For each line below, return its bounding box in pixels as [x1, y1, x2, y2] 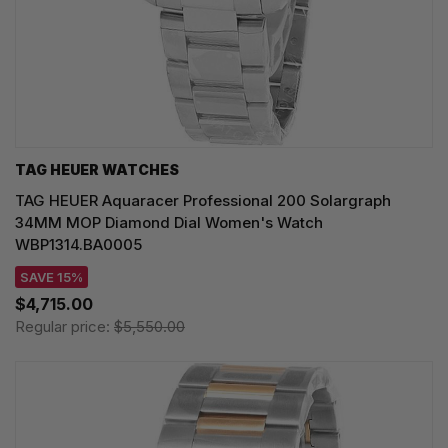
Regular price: [15, 317, 114, 337]
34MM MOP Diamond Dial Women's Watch [15, 213, 323, 233]
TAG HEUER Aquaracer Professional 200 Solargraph [15, 191, 391, 211]
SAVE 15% [20, 269, 83, 286]
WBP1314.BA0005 [15, 235, 142, 255]
